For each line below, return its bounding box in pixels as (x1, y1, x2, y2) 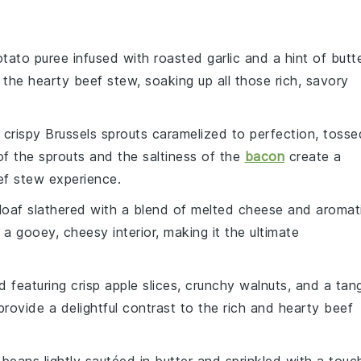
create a (284, 148, 342, 164)
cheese (238, 201, 284, 218)
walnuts (239, 277, 288, 293)
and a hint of (240, 50, 331, 66)
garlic (207, 50, 240, 66)
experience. (44, 171, 121, 187)
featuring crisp (6, 277, 105, 293)
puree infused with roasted (30, 50, 207, 66)
